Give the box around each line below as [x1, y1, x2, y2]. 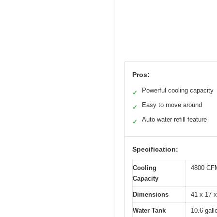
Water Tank [133, 207, 166, 215]
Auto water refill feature [142, 116, 207, 124]
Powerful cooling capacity [142, 87, 214, 94]
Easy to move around [142, 101, 202, 109]
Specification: [132, 145, 178, 154]
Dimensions [133, 191, 169, 199]
